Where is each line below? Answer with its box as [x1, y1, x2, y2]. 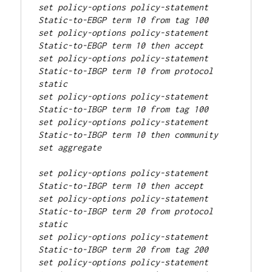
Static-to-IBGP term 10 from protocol [38, 65, 214, 76]
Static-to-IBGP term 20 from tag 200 [38, 243, 209, 254]
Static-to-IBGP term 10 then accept [38, 180, 204, 191]
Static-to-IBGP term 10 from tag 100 [38, 103, 209, 114]
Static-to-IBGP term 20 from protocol [38, 205, 214, 216]
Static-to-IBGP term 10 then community [38, 129, 219, 140]
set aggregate [38, 141, 102, 152]
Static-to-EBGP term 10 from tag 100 [38, 14, 209, 25]
